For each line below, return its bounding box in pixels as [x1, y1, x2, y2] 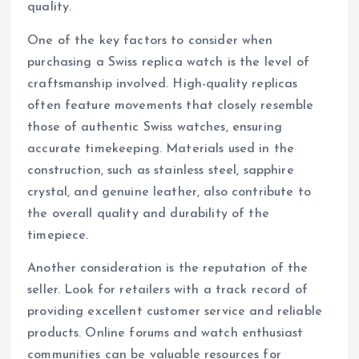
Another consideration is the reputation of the [27, 261, 309, 275]
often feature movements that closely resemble [27, 99, 314, 112]
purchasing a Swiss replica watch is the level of [27, 55, 309, 69]
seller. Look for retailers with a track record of [27, 283, 308, 296]
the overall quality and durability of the [27, 207, 269, 220]
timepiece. [27, 228, 89, 242]
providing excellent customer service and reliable [27, 305, 322, 318]
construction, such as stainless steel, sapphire [27, 163, 294, 177]
